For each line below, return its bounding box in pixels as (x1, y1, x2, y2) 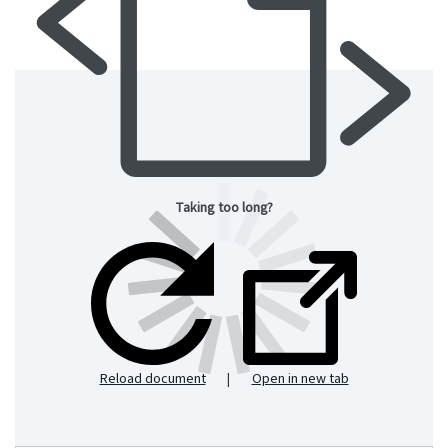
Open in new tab (251, 369, 349, 390)
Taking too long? (175, 198, 273, 219)
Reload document (99, 369, 206, 390)
